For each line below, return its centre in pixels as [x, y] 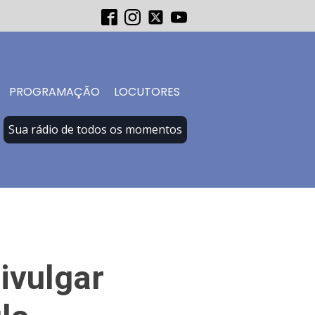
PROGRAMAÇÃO [54, 91]
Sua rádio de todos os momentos [95, 129]
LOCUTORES [147, 91]
